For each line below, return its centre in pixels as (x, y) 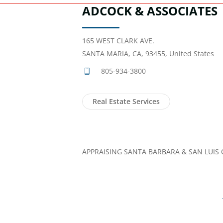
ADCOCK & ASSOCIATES (150, 11)
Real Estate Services (126, 102)
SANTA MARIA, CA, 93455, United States (148, 54)
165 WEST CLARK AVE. (118, 41)
